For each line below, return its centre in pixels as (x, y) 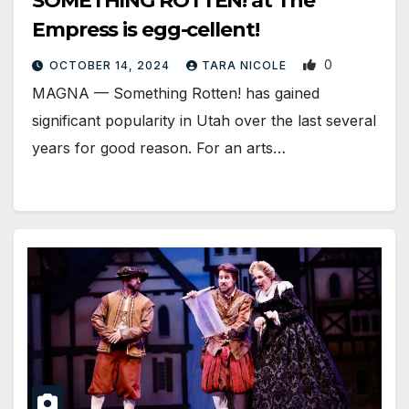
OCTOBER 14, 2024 (111, 65)
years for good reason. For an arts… (159, 147)
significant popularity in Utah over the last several (204, 120)
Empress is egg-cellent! (146, 29)
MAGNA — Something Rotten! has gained (176, 93)
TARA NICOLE (246, 65)
